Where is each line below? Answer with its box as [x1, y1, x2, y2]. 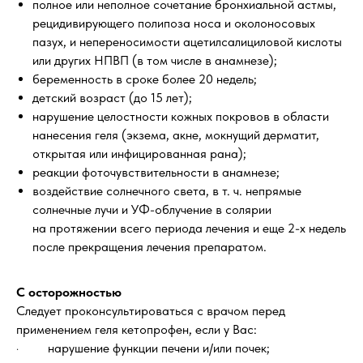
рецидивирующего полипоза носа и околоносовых [32, 15, 315, 31]
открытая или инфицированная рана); [32, 146, 246, 161]
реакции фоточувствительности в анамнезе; [32, 164, 280, 180]
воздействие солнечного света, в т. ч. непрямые [32, 183, 301, 199]
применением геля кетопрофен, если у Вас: [16, 322, 257, 337]
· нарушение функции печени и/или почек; [16, 340, 270, 356]
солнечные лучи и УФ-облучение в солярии [32, 202, 271, 217]
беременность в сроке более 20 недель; [32, 71, 257, 87]
